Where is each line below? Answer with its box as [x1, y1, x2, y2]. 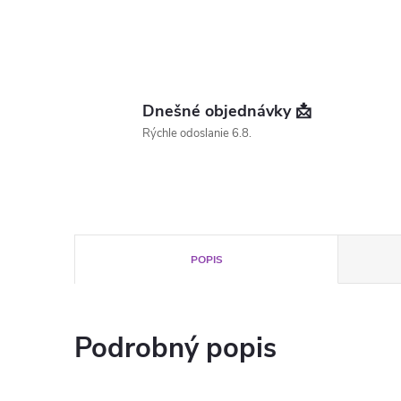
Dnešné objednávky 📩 [142, 100, 311, 122]
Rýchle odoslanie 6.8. [142, 125, 252, 141]
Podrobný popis [74, 329, 277, 367]
